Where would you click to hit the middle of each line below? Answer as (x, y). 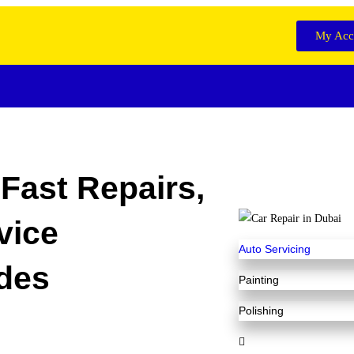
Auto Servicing (274, 249)
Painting (258, 280)
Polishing (261, 311)
